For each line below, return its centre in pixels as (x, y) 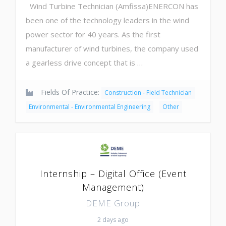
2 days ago (113, 219)
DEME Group (113, 203)
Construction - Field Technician (148, 92)
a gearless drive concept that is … (84, 62)
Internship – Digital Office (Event (113, 173)
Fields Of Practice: (70, 92)
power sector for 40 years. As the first (93, 34)
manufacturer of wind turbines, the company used (112, 48)
